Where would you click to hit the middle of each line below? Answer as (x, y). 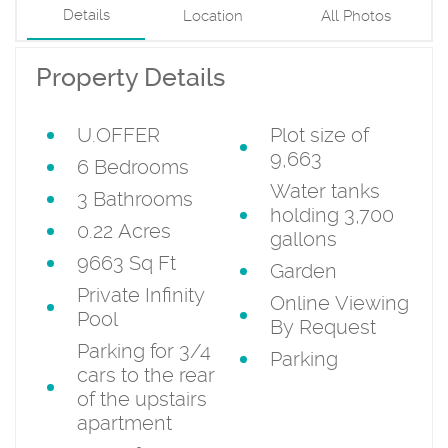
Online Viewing (339, 302)
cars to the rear (146, 374)
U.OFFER (118, 134)
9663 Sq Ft (126, 262)
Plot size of (319, 134)
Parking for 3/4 (144, 350)
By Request (322, 326)
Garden (303, 270)
